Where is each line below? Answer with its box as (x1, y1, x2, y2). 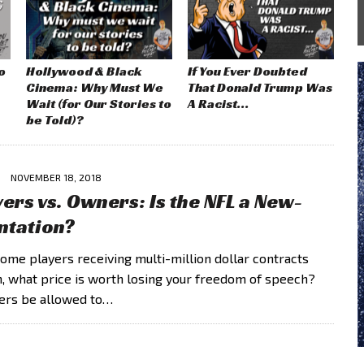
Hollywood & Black (26, 63, 143, 80)
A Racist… (188, 95, 249, 113)
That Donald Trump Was (188, 79, 333, 97)
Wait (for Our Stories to (26, 95, 172, 113)
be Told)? (26, 111, 84, 129)
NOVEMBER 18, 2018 (11, 171, 102, 184)
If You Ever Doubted (188, 63, 308, 80)
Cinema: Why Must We (26, 79, 164, 97)
